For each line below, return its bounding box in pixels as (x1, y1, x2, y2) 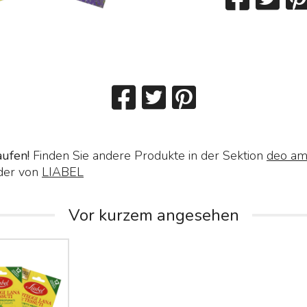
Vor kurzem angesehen (68, 204, 239, 227)
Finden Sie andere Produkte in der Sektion (29, 147, 267, 164)
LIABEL (41, 164, 84, 181)
